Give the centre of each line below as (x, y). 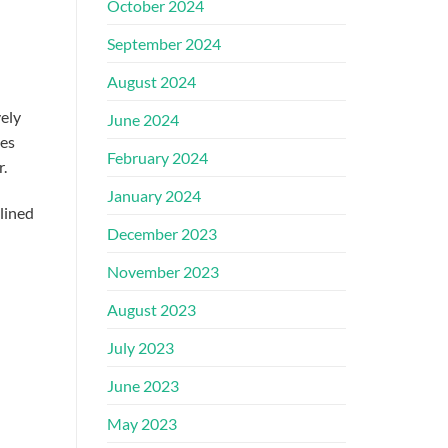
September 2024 (164, 44)
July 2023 (140, 348)
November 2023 (163, 272)
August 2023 (151, 310)
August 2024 (151, 82)
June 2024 (143, 120)
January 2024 (154, 196)
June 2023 (143, 386)
